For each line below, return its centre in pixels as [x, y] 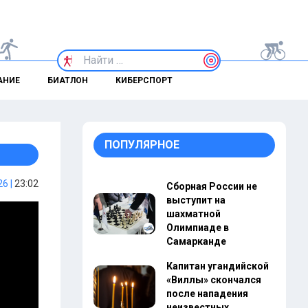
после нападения [207, 294]
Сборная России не [211, 186]
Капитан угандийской [217, 266]
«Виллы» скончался [213, 280]
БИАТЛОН [67, 80]
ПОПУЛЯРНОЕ [142, 145]
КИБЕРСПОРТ [144, 80]
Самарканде [196, 241]
